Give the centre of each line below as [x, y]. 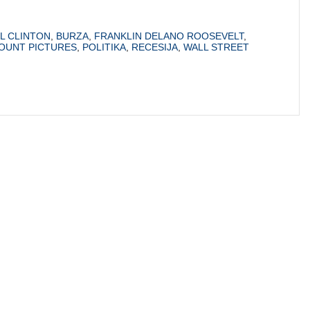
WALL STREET [216, 47]
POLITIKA [104, 47]
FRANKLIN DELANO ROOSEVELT [169, 36]
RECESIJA [155, 47]
